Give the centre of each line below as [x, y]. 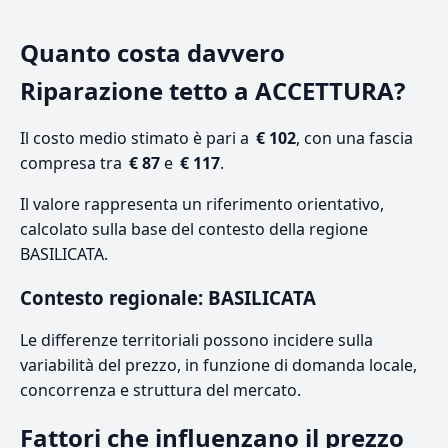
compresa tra [73, 163]
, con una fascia [354, 138]
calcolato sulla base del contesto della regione [194, 229]
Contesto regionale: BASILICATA [168, 298]
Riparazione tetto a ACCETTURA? [212, 91]
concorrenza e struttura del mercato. [160, 390]
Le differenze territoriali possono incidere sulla [196, 340]
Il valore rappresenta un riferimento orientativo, [202, 204]
